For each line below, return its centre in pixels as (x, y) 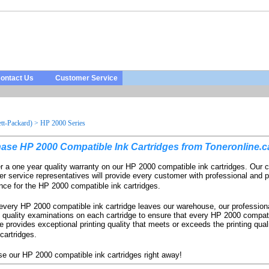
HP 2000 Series (63, 123)
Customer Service (86, 78)
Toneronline (232, 147)
